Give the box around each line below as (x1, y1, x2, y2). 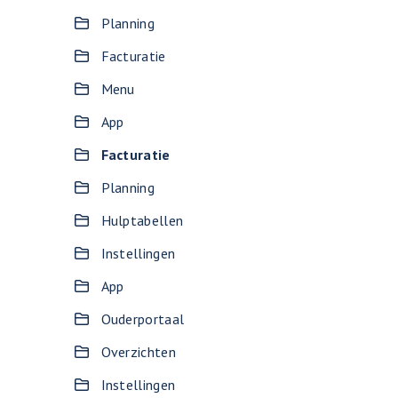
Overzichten (100, 343, 176, 361)
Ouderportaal (100, 310, 185, 328)
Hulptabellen (100, 211, 184, 229)
